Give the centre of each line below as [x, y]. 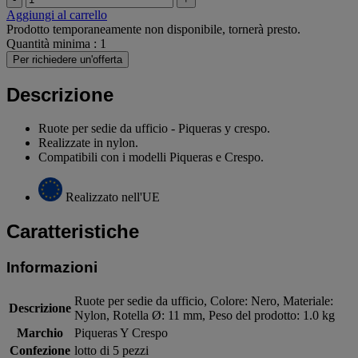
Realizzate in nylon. [88, 143]
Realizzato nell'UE [113, 197]
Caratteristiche [73, 232]
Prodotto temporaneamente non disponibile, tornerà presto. [153, 29]
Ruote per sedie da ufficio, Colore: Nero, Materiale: [204, 301]
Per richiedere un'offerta [68, 59]
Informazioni [52, 268]
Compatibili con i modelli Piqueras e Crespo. [151, 157]
